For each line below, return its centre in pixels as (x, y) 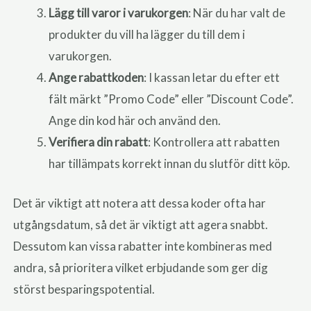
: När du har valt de (237, 13)
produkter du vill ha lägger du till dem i (147, 35)
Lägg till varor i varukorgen (119, 13)
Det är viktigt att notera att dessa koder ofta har (140, 203)
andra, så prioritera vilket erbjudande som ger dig (141, 267)
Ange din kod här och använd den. (135, 121)
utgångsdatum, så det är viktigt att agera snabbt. (141, 224)
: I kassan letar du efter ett (212, 78)
